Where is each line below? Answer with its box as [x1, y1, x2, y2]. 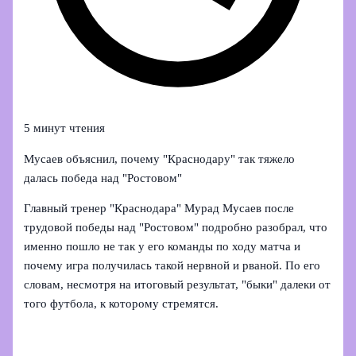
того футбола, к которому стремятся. [24, 297, 219, 311]
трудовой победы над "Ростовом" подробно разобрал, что [24, 221, 328, 234]
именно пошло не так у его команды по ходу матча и [24, 240, 301, 253]
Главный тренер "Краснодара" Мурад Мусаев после [24, 202, 295, 215]
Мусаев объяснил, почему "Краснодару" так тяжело [24, 152, 296, 165]
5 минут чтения [24, 122, 106, 135]
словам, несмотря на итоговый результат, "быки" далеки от [24, 278, 331, 292]
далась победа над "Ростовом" [24, 171, 183, 184]
